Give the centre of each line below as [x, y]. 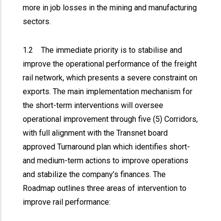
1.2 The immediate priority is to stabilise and [103, 50]
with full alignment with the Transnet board [95, 133]
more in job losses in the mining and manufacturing [110, 8]
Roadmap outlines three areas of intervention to [105, 188]
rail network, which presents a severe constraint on [110, 78]
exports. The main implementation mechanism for [108, 92]
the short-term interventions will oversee [93, 105]
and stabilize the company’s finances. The [94, 174]
